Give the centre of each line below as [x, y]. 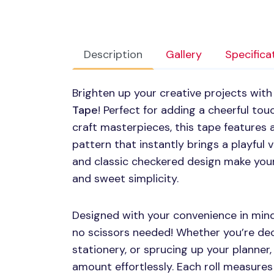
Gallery [184, 55]
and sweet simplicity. [125, 179]
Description [113, 55]
